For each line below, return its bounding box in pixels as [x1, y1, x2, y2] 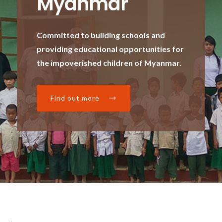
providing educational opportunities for [37, 44, 184, 54]
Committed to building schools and [37, 30, 165, 40]
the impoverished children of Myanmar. [37, 58, 181, 67]
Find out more [51, 94, 102, 102]
